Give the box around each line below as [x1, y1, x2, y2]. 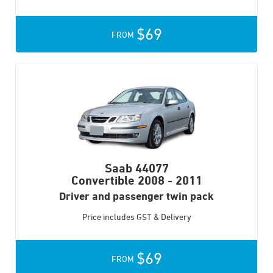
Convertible [71, 173, 135, 188]
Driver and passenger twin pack [59, 190, 214, 202]
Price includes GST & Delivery [82, 211, 191, 222]
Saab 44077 [104, 161, 169, 175]
